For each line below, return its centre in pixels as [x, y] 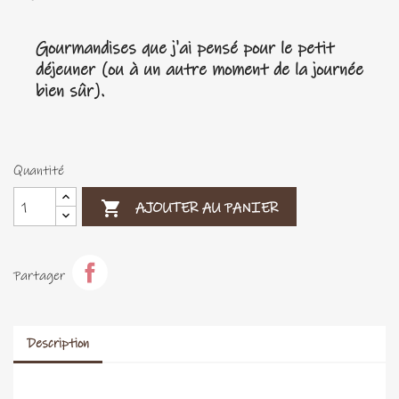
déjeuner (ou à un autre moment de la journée [199, 70]
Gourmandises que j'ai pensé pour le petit [185, 49]
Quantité [39, 171]
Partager [39, 276]
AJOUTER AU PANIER [207, 208]
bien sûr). [70, 91]
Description [58, 343]
